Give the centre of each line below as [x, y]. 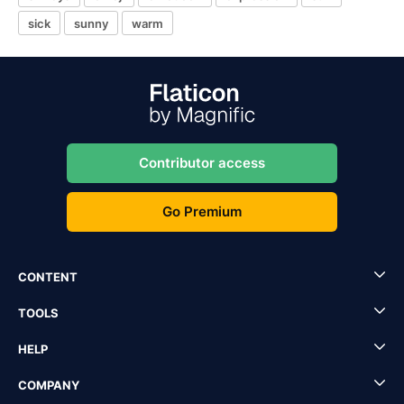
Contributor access [202, 163]
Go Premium [202, 211]
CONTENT [48, 277]
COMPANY [49, 385]
